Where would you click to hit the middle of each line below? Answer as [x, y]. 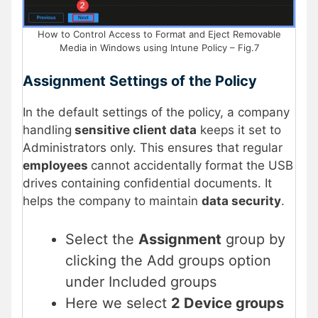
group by [253, 239]
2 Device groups [227, 303]
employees [57, 166]
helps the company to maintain [112, 201]
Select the [102, 239]
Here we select [118, 303]
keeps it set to [239, 130]
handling [47, 130]
